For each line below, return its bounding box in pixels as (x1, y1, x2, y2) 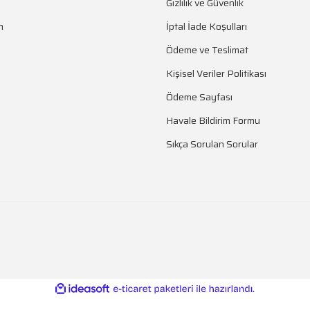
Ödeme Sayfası (166, 89, 232, 104)
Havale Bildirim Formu (166, 112, 260, 128)
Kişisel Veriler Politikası (166, 65, 266, 81)
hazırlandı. (255, 295, 295, 306)
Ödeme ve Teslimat (166, 42, 248, 57)
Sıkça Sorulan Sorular (166, 136, 258, 152)
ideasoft (110, 284, 140, 294)
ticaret (194, 296, 217, 307)
